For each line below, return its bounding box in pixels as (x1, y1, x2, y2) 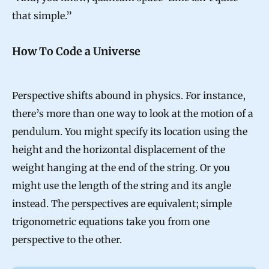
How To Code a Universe (12, 44, 141, 58)
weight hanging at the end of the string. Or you (12, 161, 230, 174)
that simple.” (12, 10, 72, 22)
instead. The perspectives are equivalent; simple (12, 197, 232, 210)
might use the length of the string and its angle (12, 179, 231, 192)
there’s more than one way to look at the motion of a (12, 107, 253, 119)
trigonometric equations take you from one (12, 215, 210, 228)
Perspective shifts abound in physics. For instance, (12, 89, 246, 101)
